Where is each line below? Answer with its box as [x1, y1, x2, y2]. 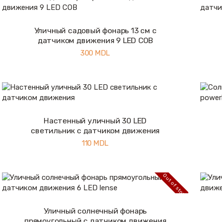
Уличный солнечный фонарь [44, 206, 147, 216]
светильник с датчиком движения [31, 125, 160, 135]
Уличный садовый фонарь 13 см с [34, 25, 157, 35]
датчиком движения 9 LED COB [37, 35, 153, 45]
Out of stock [162, 172, 189, 200]
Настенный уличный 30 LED [44, 115, 147, 125]
